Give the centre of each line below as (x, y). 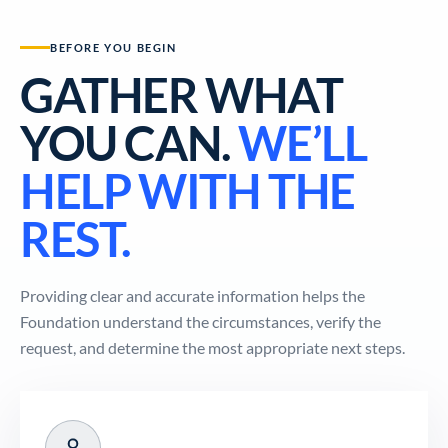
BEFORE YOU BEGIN (113, 47)
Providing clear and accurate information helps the (192, 295)
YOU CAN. (129, 143)
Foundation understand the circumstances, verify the (200, 321)
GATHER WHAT (181, 95)
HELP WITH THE (187, 191)
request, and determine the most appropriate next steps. (212, 347)
